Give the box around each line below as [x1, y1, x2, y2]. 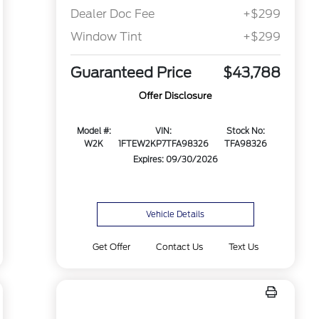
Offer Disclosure [138, 90, 212, 102]
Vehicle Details [146, 209, 205, 219]
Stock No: [226, 126, 265, 137]
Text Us [229, 241, 259, 252]
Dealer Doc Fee [70, 7, 155, 21]
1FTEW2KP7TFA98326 [118, 139, 209, 150]
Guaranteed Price [70, 64, 192, 82]
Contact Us [155, 241, 203, 252]
